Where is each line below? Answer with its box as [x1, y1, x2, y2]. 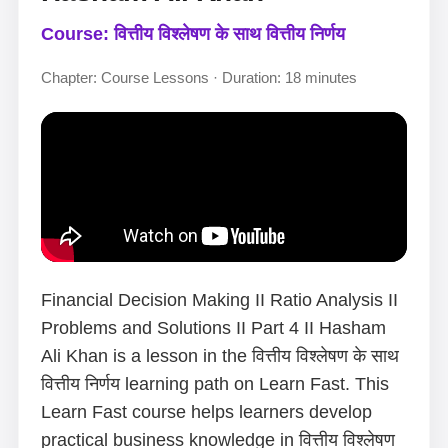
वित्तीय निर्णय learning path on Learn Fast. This [41, 374, 389, 394]
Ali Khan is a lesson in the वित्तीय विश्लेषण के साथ [41, 346, 399, 366]
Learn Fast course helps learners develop [41, 402, 372, 422]
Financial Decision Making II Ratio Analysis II [41, 290, 398, 310]
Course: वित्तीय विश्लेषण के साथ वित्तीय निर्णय [41, 24, 345, 44]
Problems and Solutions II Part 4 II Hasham [41, 318, 386, 338]
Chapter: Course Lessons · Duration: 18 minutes [41, 69, 357, 86]
